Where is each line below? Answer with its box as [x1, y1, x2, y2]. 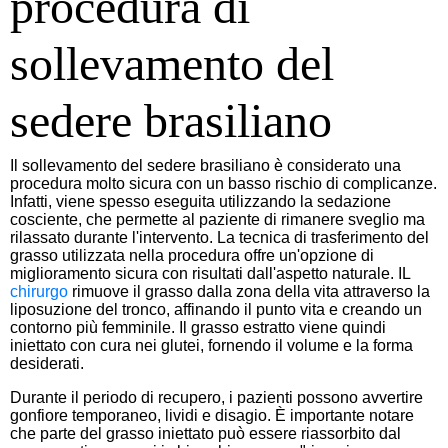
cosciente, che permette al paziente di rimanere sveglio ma [10, 210, 425, 228]
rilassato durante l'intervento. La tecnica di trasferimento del [10, 228, 429, 246]
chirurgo [10, 282, 68, 300]
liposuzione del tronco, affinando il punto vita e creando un [10, 300, 422, 318]
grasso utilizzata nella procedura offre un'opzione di [10, 246, 374, 264]
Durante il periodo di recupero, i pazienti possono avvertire [10, 388, 423, 406]
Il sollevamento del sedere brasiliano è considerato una [10, 156, 401, 174]
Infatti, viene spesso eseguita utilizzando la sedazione [10, 192, 391, 210]
